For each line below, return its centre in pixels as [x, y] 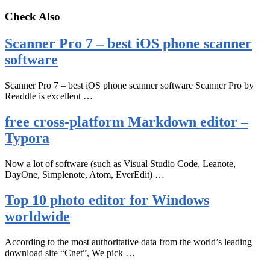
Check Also [33, 17]
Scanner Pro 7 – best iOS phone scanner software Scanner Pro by [129, 86]
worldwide [37, 216]
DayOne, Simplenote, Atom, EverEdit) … [85, 174]
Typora [27, 138]
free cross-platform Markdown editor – [127, 122]
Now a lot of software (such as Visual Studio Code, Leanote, [120, 163]
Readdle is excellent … [49, 96]
